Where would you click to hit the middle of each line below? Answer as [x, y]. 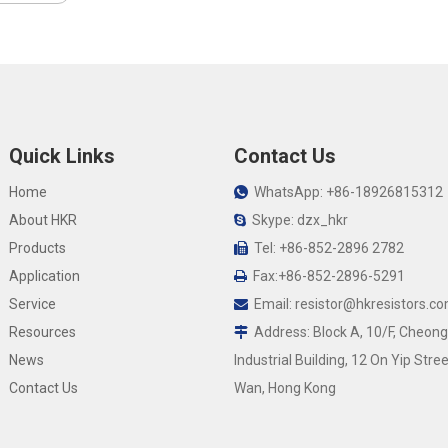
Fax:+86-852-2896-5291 [325, 276]
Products [37, 248]
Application [44, 276]
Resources [42, 332]
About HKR [42, 220]
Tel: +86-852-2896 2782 [325, 248]
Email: [271, 304]
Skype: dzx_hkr [296, 220]
